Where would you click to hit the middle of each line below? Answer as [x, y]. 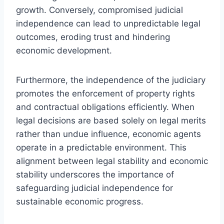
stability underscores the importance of [95, 174]
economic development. [64, 50]
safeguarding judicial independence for [94, 188]
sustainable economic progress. [80, 201]
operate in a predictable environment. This [101, 147]
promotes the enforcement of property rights [105, 93]
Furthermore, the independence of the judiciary [111, 80]
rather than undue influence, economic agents [108, 134]
